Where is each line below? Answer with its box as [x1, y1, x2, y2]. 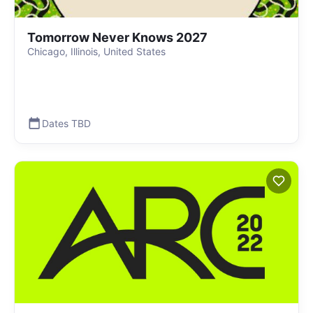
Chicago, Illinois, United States [27, 45, 166, 57]
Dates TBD [42, 117, 91, 129]
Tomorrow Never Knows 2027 [27, 30, 208, 45]
